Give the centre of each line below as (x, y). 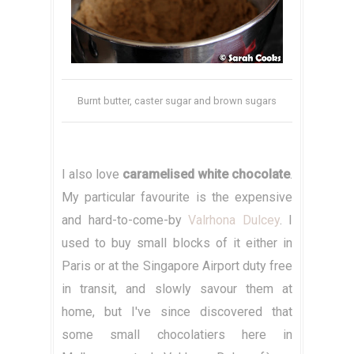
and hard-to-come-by (125, 220)
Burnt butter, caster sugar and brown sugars (177, 101)
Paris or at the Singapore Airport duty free (177, 266)
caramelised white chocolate (206, 175)
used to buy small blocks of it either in (177, 243)
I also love (92, 175)
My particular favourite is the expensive (177, 198)
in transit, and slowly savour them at (177, 289)
